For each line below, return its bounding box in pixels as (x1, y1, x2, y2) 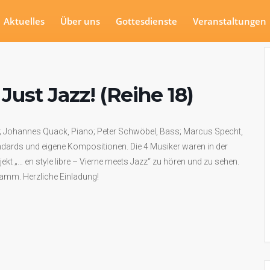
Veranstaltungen (193, 15, 267, 27)
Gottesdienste (116, 15, 178, 27)
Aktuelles (4, 15, 45, 27)
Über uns (60, 15, 101, 27)
